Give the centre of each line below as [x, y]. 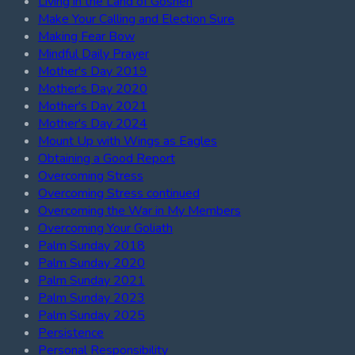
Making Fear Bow [86, 36]
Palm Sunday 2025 [92, 315]
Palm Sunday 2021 [92, 280]
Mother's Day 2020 [93, 88]
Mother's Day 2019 [93, 71]
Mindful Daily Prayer [94, 53]
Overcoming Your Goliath [105, 228]
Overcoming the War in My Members [139, 210]
